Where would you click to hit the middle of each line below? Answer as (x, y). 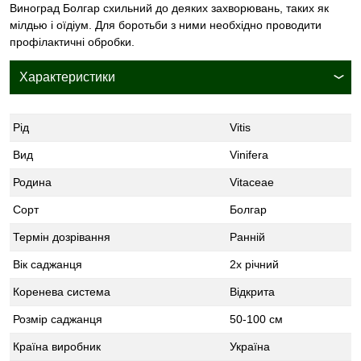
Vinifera (249, 154)
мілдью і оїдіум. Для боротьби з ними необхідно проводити (166, 25)
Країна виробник (57, 346)
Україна (250, 346)
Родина (32, 182)
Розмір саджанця (58, 319)
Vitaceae (252, 182)
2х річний (254, 264)
